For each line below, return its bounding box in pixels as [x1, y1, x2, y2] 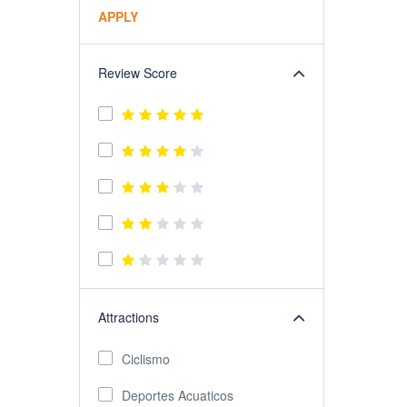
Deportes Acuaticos [122, 386, 233, 404]
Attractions [98, 308, 159, 326]
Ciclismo [122, 350, 170, 368]
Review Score [98, 64, 177, 82]
